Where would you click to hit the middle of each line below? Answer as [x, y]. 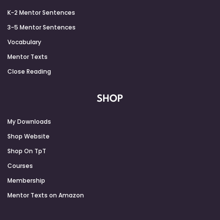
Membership [26, 180]
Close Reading [29, 71]
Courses [20, 165]
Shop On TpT [27, 151]
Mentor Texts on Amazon [46, 195]
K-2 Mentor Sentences [41, 12]
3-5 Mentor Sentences [41, 27]
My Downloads [29, 121]
